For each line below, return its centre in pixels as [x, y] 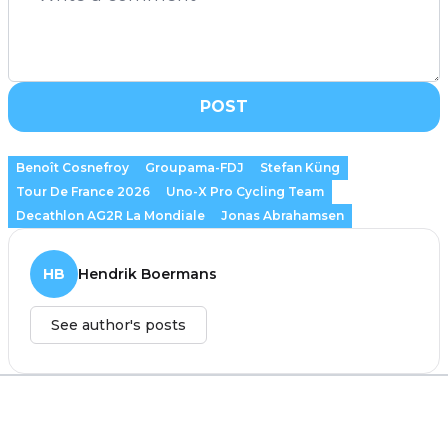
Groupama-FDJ [194, 167]
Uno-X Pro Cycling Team [245, 191]
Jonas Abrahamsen [282, 215]
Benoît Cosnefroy [72, 167]
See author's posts [118, 324]
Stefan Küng [300, 167]
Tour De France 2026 [83, 191]
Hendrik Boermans [147, 273]
